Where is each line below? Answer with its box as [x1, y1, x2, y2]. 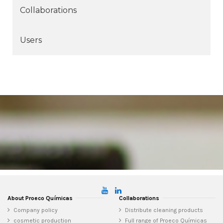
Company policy [13, 207, 58, 214]
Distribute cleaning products [125, 207, 203, 214]
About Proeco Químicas [7, 194, 73, 202]
